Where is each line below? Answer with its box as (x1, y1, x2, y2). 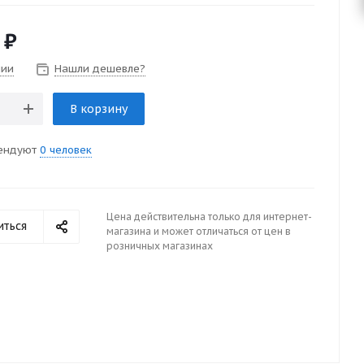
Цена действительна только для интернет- (106, 210, 312, 223)
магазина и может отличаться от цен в (106, 225, 291, 237)
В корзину (70, 102, 128, 116)
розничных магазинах (106, 240, 213, 252)
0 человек (40, 143, 92, 157)
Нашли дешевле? (54, 62, 145, 76)
